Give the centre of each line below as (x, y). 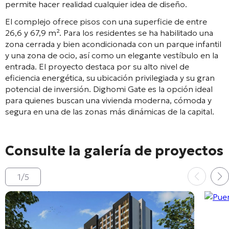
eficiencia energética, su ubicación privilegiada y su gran (110, 77)
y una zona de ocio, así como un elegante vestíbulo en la (112, 55)
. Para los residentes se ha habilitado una (136, 32)
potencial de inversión (47, 89)
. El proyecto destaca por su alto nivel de (112, 66)
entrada (20, 66)
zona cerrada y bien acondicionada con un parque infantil (113, 44)
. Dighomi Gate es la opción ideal (151, 89)
